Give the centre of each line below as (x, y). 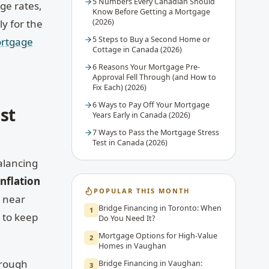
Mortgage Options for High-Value (158, 235)
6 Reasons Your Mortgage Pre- (146, 67)
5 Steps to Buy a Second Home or (151, 39)
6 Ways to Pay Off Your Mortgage (151, 104)
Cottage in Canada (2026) (137, 49)
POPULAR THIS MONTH (141, 190)
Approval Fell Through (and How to (154, 77)
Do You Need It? (126, 218)
